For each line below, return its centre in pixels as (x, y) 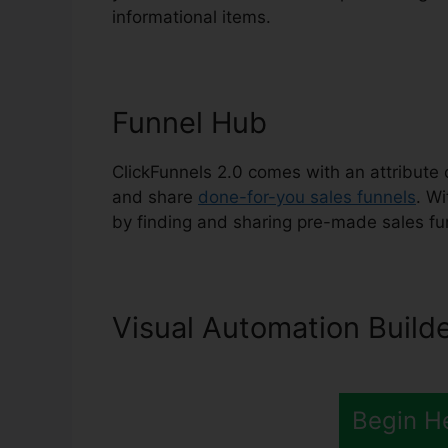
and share (155, 196)
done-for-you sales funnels (307, 196)
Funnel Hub (189, 122)
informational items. (191, 16)
